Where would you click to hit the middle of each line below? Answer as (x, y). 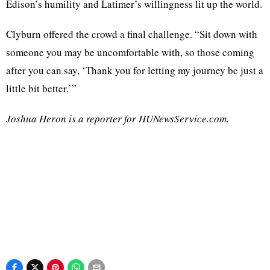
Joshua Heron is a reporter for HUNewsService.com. (118, 119)
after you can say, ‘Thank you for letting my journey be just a (135, 71)
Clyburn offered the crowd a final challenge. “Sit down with (132, 34)
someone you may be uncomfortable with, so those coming (130, 52)
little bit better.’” (41, 89)
